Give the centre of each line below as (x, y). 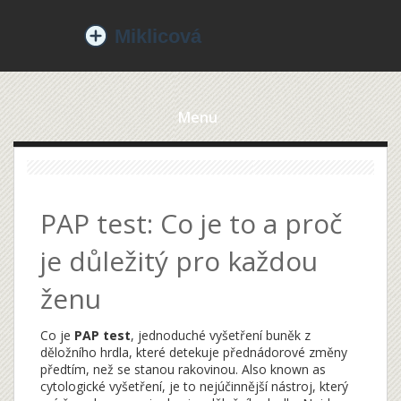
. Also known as (281, 369)
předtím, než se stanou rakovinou (138, 369)
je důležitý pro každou (179, 261)
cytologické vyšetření (101, 386)
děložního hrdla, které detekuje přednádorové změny (194, 352)
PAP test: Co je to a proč (191, 223)
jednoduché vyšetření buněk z (224, 335)
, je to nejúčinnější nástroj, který (255, 386)
